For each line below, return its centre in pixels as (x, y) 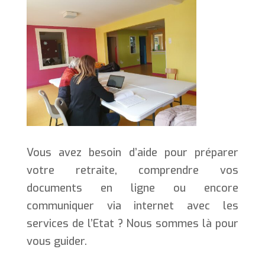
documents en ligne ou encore (132, 188)
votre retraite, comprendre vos (132, 170)
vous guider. (56, 241)
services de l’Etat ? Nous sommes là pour (132, 223)
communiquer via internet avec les (132, 206)
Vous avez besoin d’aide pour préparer (132, 152)
